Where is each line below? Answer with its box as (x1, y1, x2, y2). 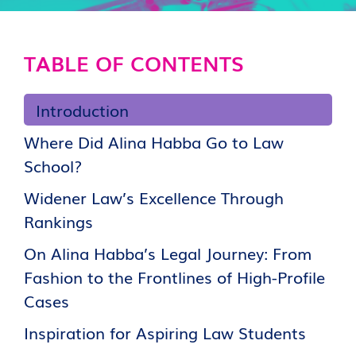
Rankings (24, 209, 93, 233)
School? (24, 153, 82, 177)
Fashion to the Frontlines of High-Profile (24, 265, 325, 288)
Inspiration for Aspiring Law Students (24, 320, 306, 344)
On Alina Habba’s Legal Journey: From (24, 241, 311, 265)
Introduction (36, 98, 129, 122)
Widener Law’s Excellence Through (24, 185, 284, 209)
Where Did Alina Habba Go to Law (24, 130, 284, 153)
